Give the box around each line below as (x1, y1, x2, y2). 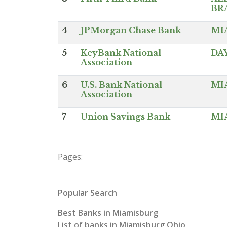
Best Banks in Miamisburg (58, 207, 158, 218)
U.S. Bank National (81, 80, 162, 90)
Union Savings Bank (81, 111, 170, 122)
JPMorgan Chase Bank (81, 25, 181, 35)
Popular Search (58, 187, 117, 198)
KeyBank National (81, 48, 161, 58)
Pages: (58, 151, 83, 162)
